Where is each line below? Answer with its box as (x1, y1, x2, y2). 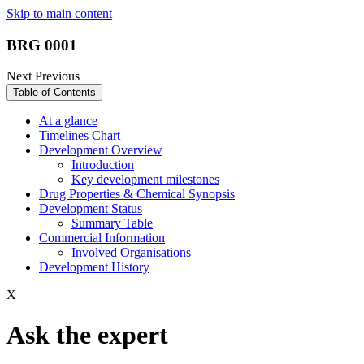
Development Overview (39, 143, 162, 158)
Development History (39, 260, 149, 275)
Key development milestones (71, 172, 219, 187)
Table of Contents (13, 86, 96, 99)
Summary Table (71, 216, 153, 231)
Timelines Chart (39, 128, 120, 143)
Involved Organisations (71, 245, 191, 260)
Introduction (71, 158, 134, 172)
